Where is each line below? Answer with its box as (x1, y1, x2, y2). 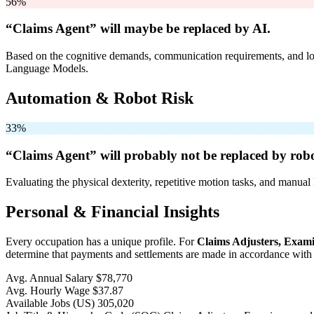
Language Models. (6, 62, 88, 75)
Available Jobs (6, 297, 73, 310)
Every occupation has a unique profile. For (6, 235, 197, 248)
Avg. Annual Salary (6, 272, 93, 285)
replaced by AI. (179, 21, 271, 36)
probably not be (124, 147, 217, 163)
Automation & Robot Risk (6, 88, 193, 107)
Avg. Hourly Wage (6, 285, 90, 297)
